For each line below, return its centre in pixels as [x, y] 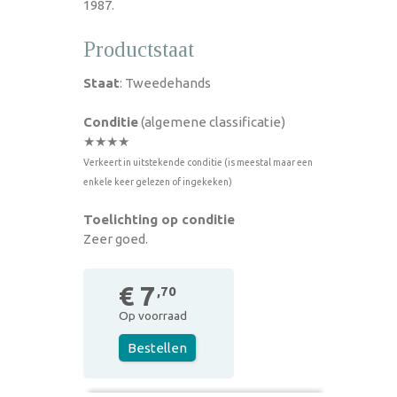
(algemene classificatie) [212, 121]
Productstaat [139, 49]
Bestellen [157, 347]
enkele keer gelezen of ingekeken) [158, 181]
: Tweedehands [165, 82]
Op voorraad [153, 315]
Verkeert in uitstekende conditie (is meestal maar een [198, 162]
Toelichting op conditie [159, 219]
